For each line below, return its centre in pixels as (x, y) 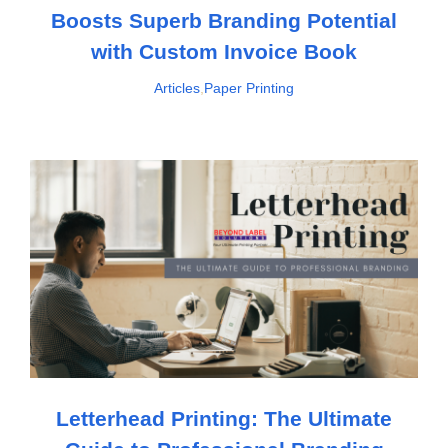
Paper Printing (249, 87)
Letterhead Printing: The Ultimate (224, 418)
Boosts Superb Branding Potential (224, 20)
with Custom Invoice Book (224, 51)
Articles (177, 87)
